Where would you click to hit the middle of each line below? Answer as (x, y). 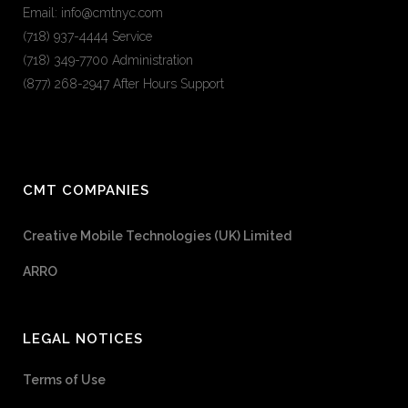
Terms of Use (64, 379)
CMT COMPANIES (86, 190)
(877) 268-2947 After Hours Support (123, 83)
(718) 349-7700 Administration (108, 60)
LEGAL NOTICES (83, 338)
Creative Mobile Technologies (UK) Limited (157, 235)
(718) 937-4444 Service (87, 36)
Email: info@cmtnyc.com (93, 12)
